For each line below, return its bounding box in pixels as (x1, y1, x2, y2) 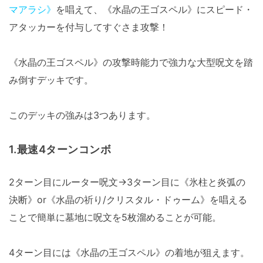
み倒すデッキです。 (9, 74, 93, 86)
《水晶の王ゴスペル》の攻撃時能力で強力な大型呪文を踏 (9, 56, 253, 69)
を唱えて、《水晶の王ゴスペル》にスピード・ (56, 4, 253, 16)
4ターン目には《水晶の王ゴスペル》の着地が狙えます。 (9, 247, 249, 259)
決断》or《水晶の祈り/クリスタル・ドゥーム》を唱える (9, 194, 247, 206)
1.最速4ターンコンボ (9, 143, 112, 156)
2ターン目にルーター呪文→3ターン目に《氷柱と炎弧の (9, 176, 245, 188)
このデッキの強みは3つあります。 (9, 109, 156, 122)
